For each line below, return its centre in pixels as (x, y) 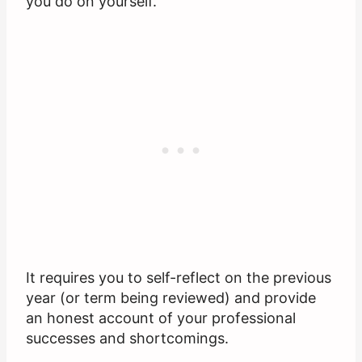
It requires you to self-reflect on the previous (179, 278)
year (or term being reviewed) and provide (171, 298)
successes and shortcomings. (127, 339)
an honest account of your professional (161, 318)
